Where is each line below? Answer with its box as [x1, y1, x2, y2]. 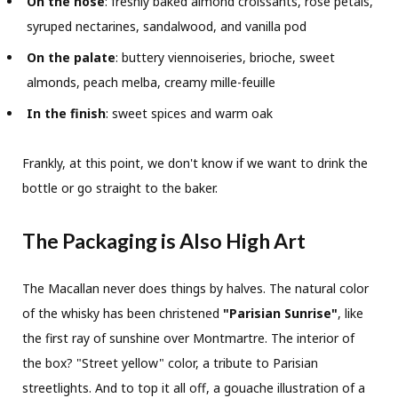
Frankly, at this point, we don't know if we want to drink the [22, 155, 368, 172]
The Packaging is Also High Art [22, 227, 306, 253]
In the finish [27, 105, 106, 123]
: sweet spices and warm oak [106, 105, 273, 123]
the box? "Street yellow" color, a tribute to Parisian [22, 354, 318, 371]
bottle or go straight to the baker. [22, 179, 218, 197]
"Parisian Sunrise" [223, 304, 338, 322]
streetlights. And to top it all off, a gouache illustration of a [22, 378, 365, 396]
